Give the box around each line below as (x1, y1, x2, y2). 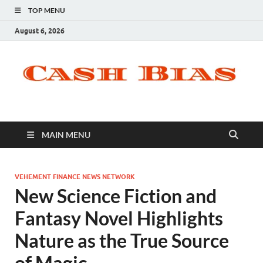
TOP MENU (28, 6, 65, 15)
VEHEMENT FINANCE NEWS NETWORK (15, 173, 135, 181)
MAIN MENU (42, 130, 90, 140)
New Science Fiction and (15, 184, 217, 208)
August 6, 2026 (15, 26, 65, 35)
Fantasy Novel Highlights (15, 207, 223, 230)
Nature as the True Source (15, 229, 229, 252)
